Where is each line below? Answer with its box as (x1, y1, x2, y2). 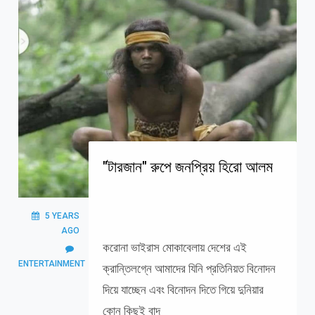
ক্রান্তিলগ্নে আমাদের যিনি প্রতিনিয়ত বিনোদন (102, 262, 276, 276)
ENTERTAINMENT (18, 259, 85, 269)
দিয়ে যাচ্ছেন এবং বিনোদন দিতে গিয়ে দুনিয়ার (102, 283, 264, 297)
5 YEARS (44, 211, 79, 221)
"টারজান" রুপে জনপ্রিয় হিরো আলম (102, 158, 273, 176)
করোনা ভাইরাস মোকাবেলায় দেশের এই (102, 240, 247, 255)
